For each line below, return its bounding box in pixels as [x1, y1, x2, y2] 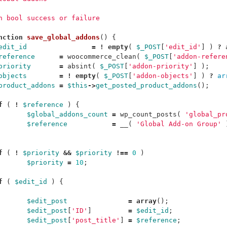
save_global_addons [27, 33, 100, 41]
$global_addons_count [27, 110, 108, 118]
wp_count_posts [120, 110, 177, 118]
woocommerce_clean [67, 53, 136, 60]
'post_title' [71, 216, 120, 224]
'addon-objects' [132, 72, 193, 80]
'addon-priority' [128, 62, 193, 70]
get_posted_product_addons [96, 82, 197, 89]
